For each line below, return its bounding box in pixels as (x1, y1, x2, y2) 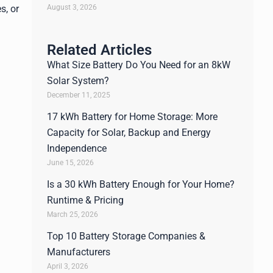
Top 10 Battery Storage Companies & (47, 230, 205, 242)
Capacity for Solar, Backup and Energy (47, 127, 211, 138)
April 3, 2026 (47, 262, 88, 271)
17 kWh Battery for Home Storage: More (47, 111, 218, 122)
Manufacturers (47, 246, 110, 258)
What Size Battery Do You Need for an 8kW (47, 59, 230, 71)
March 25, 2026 (47, 210, 98, 219)
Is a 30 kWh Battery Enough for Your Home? (47, 179, 235, 190)
